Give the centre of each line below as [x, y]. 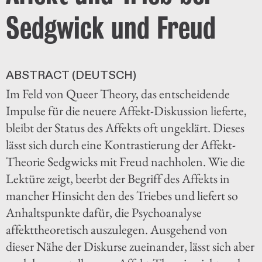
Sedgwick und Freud [111, 27]
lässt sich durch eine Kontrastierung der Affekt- [121, 144]
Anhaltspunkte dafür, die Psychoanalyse [104, 212]
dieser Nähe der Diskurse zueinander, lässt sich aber [130, 246]
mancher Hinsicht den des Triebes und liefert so [122, 195]
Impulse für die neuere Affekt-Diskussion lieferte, [126, 111]
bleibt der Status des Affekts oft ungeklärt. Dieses [125, 127]
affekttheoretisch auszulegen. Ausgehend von [117, 229]
